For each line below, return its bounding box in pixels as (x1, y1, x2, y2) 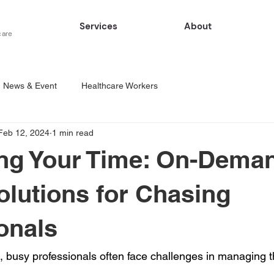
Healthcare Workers (81, 80, 158, 91)
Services (80, 20, 117, 32)
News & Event (3, 80, 57, 91)
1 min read (52, 127, 94, 138)
